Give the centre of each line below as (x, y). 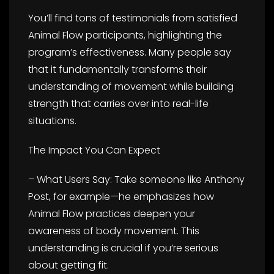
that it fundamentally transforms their (117, 69)
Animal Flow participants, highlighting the (125, 35)
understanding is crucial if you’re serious (123, 248)
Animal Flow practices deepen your (112, 213)
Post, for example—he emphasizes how (121, 196)
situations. (52, 120)
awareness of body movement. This (114, 231)
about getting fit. (68, 265)
